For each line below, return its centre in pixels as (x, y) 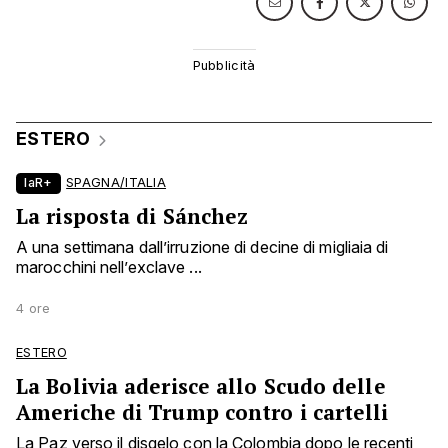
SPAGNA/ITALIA (116, 183)
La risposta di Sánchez (132, 216)
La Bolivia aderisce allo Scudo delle (201, 386)
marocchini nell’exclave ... (109, 267)
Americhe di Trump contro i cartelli (202, 412)
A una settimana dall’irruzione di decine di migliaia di (202, 247)
